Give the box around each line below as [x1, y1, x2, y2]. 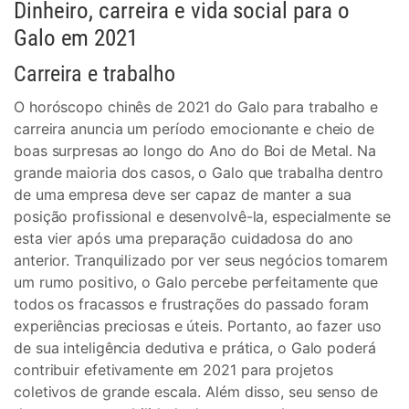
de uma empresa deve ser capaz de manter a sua [14, 185, 351, 204]
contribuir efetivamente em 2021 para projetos [14, 361, 333, 379]
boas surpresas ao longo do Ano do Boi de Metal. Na [14, 142, 376, 160]
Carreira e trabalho [14, 61, 176, 87]
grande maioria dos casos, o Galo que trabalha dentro [14, 163, 383, 182]
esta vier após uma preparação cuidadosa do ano [14, 229, 354, 247]
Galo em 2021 [14, 25, 138, 51]
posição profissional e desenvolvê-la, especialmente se [14, 207, 391, 225]
